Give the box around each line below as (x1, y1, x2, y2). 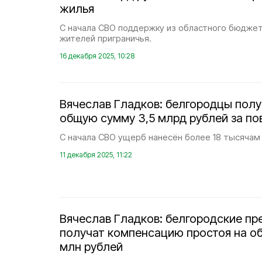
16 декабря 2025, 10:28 (60, 51, 135, 60)
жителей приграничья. (60, 33, 151, 44)
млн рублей (60, 240, 123, 254)
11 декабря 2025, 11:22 (60, 150, 132, 159)
